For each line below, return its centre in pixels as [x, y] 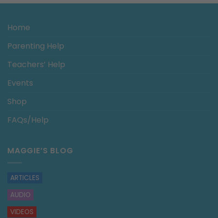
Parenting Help [36, 46]
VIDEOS [22, 212]
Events [20, 83]
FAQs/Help [28, 120]
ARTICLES [25, 178]
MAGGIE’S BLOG [40, 150]
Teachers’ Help [36, 64]
